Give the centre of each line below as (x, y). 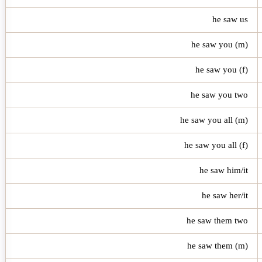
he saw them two (217, 220)
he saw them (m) (218, 245)
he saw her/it (225, 195)
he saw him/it (224, 170)
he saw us (230, 19)
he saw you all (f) (216, 145)
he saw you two (219, 94)
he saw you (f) (222, 69)
